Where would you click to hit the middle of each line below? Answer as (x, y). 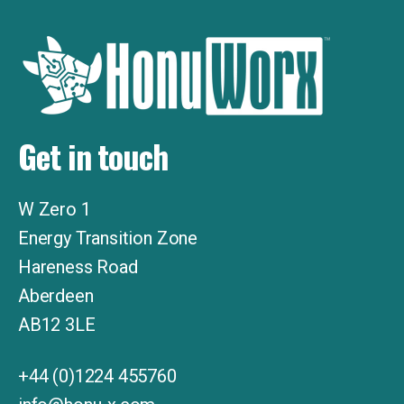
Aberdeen (56, 296)
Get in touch (94, 156)
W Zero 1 (55, 210)
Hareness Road (78, 267)
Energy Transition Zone (108, 239)
